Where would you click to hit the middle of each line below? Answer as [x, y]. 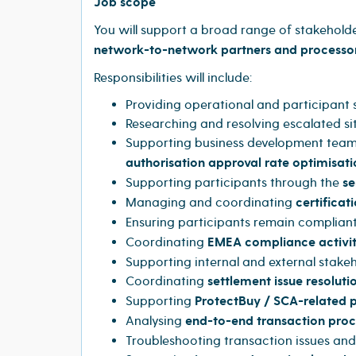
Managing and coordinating [211, 202]
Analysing [155, 321]
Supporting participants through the [234, 182]
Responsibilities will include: [173, 77]
